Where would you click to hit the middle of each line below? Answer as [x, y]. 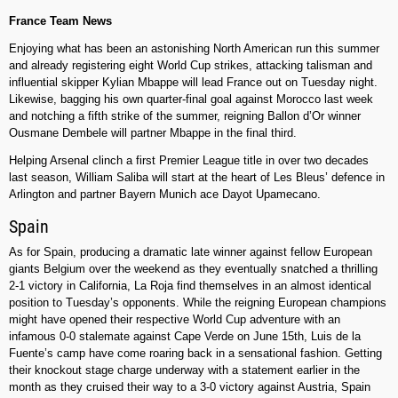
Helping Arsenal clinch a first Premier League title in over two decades [189, 161]
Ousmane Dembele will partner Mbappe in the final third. [153, 133]
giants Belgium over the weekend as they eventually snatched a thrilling [193, 269]
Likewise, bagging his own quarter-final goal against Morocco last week [191, 99]
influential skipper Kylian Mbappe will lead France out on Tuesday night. [193, 83]
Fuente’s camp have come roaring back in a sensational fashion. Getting [195, 354]
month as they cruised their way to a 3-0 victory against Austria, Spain [190, 387]
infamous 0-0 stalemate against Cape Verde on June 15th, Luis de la [185, 337]
